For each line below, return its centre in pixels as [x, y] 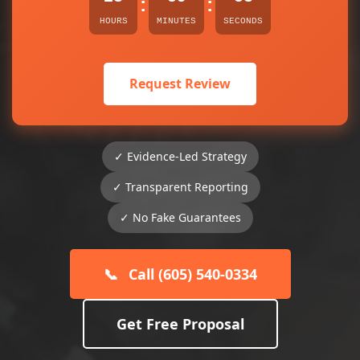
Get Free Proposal [180, 324]
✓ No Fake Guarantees [180, 217]
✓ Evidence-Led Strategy [180, 156]
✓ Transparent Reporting [180, 187]
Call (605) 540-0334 [190, 274]
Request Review [180, 84]
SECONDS [243, 21]
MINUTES [176, 21]
